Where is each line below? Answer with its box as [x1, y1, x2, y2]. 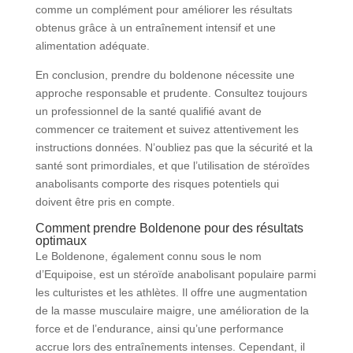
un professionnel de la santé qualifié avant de [35, 105, 262, 117]
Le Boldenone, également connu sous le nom [35, 250, 262, 262]
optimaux [35, 234, 87, 247]
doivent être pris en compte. [35, 195, 175, 208]
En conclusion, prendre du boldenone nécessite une [35, 69, 295, 81]
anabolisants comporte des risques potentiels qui [35, 177, 279, 190]
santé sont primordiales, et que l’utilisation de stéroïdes [35, 159, 310, 172]
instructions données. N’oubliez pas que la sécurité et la [35, 141, 313, 154]
